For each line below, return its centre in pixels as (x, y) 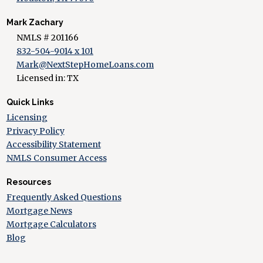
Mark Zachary (35, 22)
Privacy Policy (35, 131)
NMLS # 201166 (48, 37)
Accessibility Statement (53, 144)
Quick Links (30, 102)
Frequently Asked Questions (64, 197)
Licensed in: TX (48, 78)
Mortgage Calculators (51, 224)
